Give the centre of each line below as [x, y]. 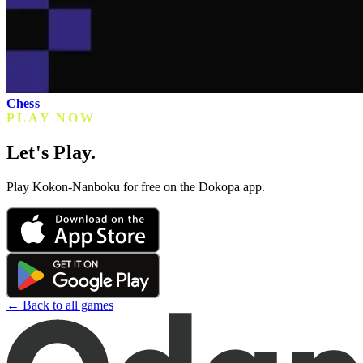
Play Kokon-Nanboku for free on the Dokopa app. [136, 186]
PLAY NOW [51, 117]
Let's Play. [51, 152]
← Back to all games [60, 305]
